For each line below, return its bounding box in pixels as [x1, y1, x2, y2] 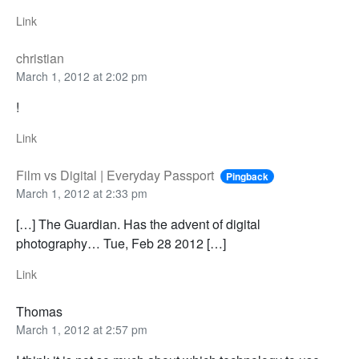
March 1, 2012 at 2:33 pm [16, 185, 147, 202]
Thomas [16, 302, 63, 321]
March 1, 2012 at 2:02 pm [16, 68, 147, 85]
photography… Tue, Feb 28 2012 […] [16, 234, 226, 253]
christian [16, 49, 64, 68]
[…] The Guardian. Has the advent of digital [16, 215, 260, 234]
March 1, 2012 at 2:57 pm [16, 321, 147, 338]
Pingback [226, 169, 269, 184]
